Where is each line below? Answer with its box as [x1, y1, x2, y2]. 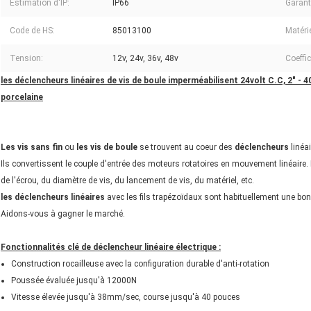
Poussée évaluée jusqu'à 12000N [11, 275, 137, 285]
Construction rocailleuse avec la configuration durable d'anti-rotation [11, 258, 269, 269]
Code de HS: [10, 25, 55, 35]
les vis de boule [76, 142, 137, 152]
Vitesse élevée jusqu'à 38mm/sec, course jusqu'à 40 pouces [11, 292, 240, 302]
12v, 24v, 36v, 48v [112, 53, 178, 63]
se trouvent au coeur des [137, 142, 235, 152]
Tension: [10, 53, 43, 63]
